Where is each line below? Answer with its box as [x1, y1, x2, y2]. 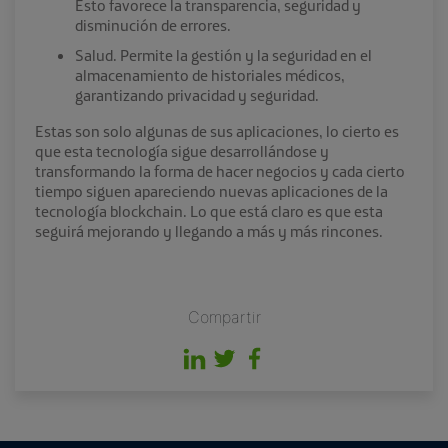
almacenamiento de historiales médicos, [75, 65, 345, 86]
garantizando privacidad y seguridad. [75, 85, 319, 106]
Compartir [187, 307, 261, 328]
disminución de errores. [75, 15, 231, 36]
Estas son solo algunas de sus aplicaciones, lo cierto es [35, 121, 399, 142]
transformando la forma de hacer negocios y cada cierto [35, 161, 405, 182]
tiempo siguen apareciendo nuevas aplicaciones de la [35, 181, 388, 202]
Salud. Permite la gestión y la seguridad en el [75, 45, 372, 66]
